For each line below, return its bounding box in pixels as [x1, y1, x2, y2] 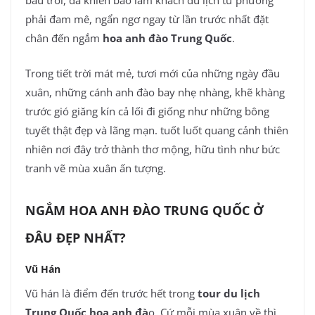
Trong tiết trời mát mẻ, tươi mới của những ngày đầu [25, 65, 280, 80]
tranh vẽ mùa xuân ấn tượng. [25, 160, 166, 175]
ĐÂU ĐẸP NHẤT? [25, 229, 126, 247]
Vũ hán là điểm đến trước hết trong [25, 286, 195, 301]
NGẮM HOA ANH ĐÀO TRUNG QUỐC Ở [25, 202, 264, 219]
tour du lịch [198, 286, 260, 301]
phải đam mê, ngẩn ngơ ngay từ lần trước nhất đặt [25, 12, 269, 27]
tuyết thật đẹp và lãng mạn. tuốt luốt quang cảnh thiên [25, 122, 288, 137]
